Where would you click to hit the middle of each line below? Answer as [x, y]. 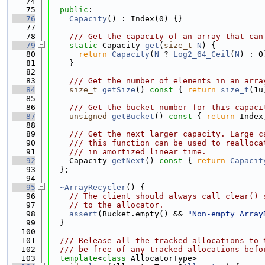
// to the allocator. [117, 205]
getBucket [133, 116]
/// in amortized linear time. [128, 152]
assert [83, 214]
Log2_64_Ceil [202, 54]
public [74, 10]
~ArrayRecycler [93, 187]
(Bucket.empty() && [143, 214]
